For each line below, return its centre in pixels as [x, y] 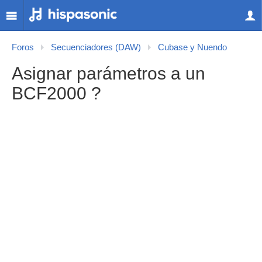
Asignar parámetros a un [108, 73]
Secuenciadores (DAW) [96, 47]
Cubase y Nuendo [192, 47]
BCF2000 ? [56, 93]
